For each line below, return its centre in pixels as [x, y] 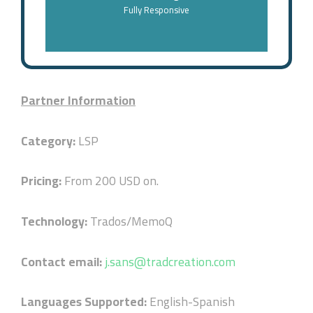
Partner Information [78, 100]
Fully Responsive [156, 10]
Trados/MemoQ [131, 221]
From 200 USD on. [111, 181]
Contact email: [63, 261]
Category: [50, 140]
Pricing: [43, 181]
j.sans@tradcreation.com [170, 261]
